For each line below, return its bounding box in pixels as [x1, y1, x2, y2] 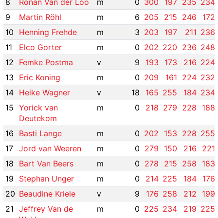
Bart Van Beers [19, 159, 73, 169]
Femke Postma [19, 57, 73, 68]
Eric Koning [19, 73, 60, 83]
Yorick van [19, 103, 58, 113]
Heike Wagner [19, 88, 70, 98]
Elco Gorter [19, 42, 62, 53]
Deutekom [19, 113, 57, 124]
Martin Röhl [19, 12, 61, 22]
